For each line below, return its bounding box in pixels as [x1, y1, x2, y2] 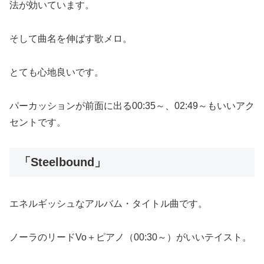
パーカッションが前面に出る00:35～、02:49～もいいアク [9, 100, 255, 111]
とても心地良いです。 [9, 67, 104, 77]
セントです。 [9, 117, 66, 127]
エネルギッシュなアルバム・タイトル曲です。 [9, 198, 207, 209]
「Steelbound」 [19, 155, 106, 169]
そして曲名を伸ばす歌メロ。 [9, 34, 132, 44]
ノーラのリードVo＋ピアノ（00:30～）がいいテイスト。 [9, 232, 252, 242]
